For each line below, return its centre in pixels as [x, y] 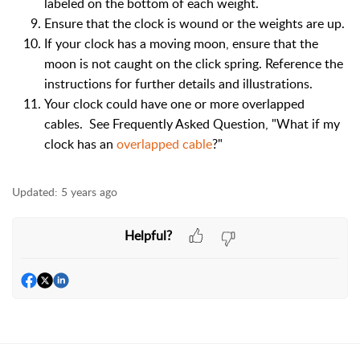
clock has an [80, 144]
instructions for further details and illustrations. [178, 84]
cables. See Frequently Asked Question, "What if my [192, 124]
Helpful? [148, 235]
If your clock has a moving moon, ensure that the [181, 43]
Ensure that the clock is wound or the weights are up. [194, 23]
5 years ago [89, 192]
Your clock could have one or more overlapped [174, 104]
